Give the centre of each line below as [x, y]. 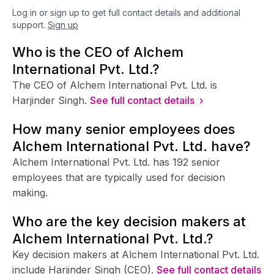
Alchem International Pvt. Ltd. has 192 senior [116, 162]
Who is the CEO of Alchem [98, 52]
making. [30, 192]
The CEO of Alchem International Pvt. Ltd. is [115, 85]
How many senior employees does [124, 129]
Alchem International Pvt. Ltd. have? [131, 146]
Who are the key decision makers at [129, 221]
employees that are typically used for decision [119, 177]
